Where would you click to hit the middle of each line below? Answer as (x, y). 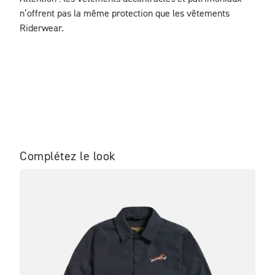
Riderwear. (42, 29)
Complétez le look (68, 157)
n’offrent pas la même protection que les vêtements (125, 14)
